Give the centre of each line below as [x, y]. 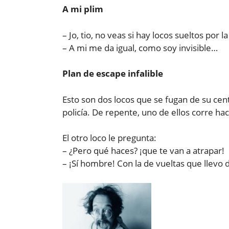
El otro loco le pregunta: [109, 138]
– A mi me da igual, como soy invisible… [140, 48]
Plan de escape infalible [113, 74]
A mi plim [83, 9]
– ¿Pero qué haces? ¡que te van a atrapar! [143, 151]
